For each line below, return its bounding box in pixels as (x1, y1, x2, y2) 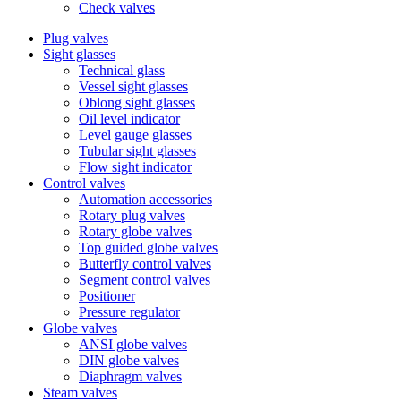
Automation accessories (79, 191, 212, 207)
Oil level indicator (79, 110, 180, 126)
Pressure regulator (79, 303, 180, 320)
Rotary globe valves (79, 223, 192, 239)
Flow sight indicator (79, 158, 192, 175)
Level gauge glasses (79, 126, 192, 142)
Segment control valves (79, 271, 210, 287)
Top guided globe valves (79, 239, 218, 255)
